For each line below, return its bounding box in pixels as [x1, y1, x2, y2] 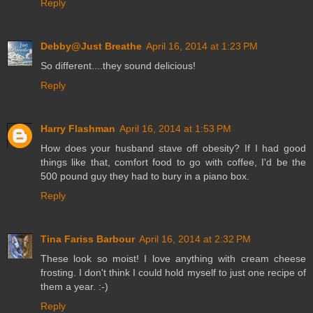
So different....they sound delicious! [41, 59, 196, 71]
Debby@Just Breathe [41, 40, 142, 52]
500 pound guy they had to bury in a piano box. [41, 170, 249, 182]
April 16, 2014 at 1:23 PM [146, 40, 258, 52]
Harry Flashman [41, 122, 115, 134]
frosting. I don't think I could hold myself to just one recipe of [41, 266, 306, 278]
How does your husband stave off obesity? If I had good [41, 142, 306, 154]
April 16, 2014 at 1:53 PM [119, 122, 231, 134]
